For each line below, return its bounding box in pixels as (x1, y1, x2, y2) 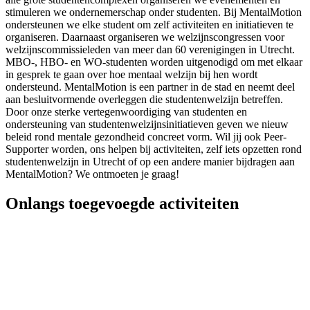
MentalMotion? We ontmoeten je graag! (6, 168, 182, 180)
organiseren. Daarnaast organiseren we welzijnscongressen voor (6, 31, 284, 43)
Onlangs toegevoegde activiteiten (6, 194, 239, 212)
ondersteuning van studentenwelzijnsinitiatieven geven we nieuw (6, 118, 289, 130)
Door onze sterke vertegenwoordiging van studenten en (6, 106, 247, 118)
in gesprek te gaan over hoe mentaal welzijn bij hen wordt (6, 69, 257, 80)
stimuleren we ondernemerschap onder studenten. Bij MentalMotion (6, 6, 302, 18)
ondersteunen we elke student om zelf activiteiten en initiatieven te (6, 19, 293, 30)
